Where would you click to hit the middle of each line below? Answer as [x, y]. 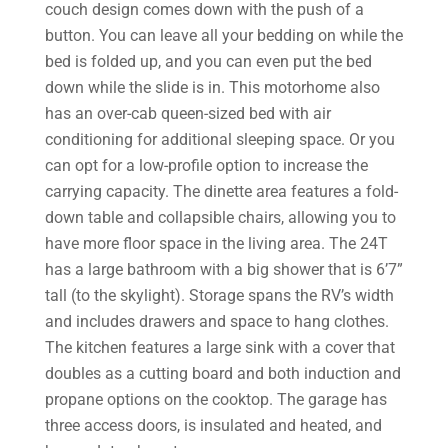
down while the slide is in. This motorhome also [212, 87]
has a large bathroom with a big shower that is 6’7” [223, 269]
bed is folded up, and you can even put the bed [208, 61]
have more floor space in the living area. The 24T [216, 243]
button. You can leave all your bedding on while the [223, 35]
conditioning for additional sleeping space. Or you [219, 139]
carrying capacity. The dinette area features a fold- [221, 191]
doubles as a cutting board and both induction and [222, 373]
